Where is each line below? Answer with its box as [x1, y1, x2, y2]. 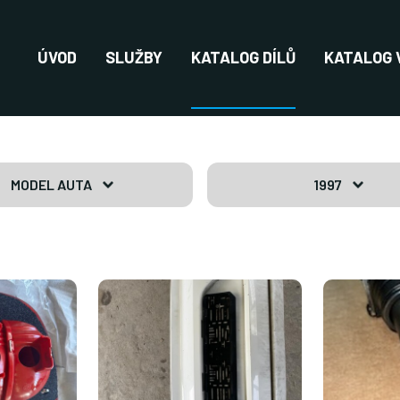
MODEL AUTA [10, 176, 92, 193]
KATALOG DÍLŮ [191, 47, 296, 67]
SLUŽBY [105, 47, 162, 67]
